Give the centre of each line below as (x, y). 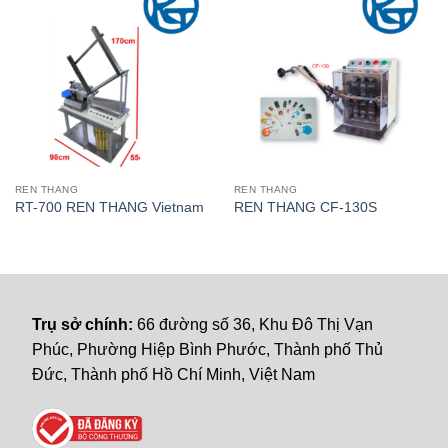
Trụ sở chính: (85, 325)
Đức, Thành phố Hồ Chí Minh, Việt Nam (174, 375)
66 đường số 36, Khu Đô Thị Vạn (255, 325)
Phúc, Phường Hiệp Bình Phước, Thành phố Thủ (208, 350)
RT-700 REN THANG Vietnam (109, 207)
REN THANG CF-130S (305, 207)
